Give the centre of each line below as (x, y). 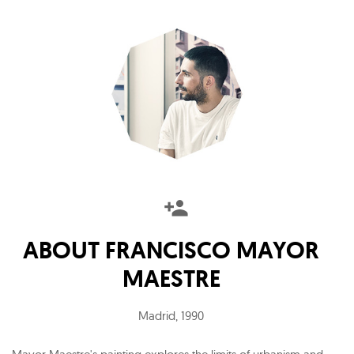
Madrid (157, 315)
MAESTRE (171, 278)
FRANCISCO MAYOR (212, 250)
